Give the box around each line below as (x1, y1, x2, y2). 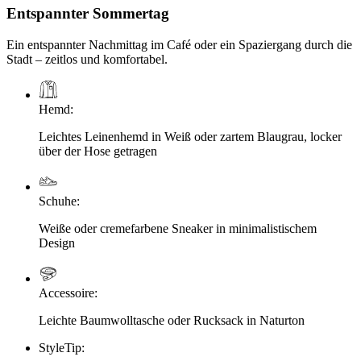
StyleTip (39, 340, 81, 355)
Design (39, 235, 75, 250)
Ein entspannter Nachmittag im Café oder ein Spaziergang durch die (6, 37, 352, 52)
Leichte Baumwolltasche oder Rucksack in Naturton (39, 313, 305, 327)
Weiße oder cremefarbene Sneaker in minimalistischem (39, 221, 317, 235)
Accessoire (39, 285, 94, 300)
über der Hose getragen (39, 143, 157, 158)
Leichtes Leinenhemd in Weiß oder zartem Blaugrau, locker (39, 129, 342, 143)
